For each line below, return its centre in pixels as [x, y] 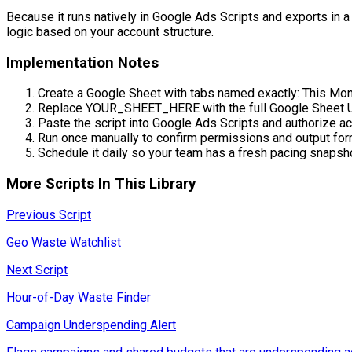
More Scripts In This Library [101, 184]
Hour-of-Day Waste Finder [79, 297]
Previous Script [49, 214]
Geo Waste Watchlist [64, 242]
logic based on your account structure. [110, 31]
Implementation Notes [82, 62]
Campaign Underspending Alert [91, 324]
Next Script [37, 269]
